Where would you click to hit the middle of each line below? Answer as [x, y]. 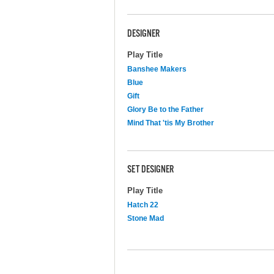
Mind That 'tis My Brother [171, 123]
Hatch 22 [143, 205]
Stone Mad [146, 218]
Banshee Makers [157, 69]
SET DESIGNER [150, 170]
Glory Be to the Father [165, 109]
